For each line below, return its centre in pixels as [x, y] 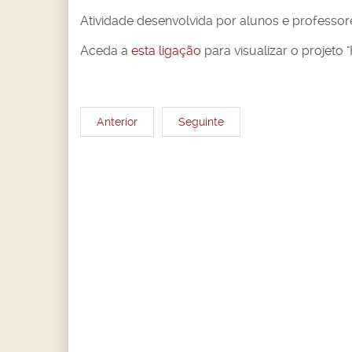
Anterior [117, 121]
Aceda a [106, 51]
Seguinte [201, 121]
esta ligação [166, 51]
